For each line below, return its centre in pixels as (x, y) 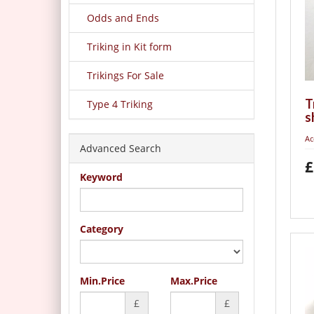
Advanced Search (121, 148)
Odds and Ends (123, 18)
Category (102, 229)
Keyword (101, 177)
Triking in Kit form (129, 47)
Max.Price (193, 281)
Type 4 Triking (120, 104)
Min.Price (102, 281)
